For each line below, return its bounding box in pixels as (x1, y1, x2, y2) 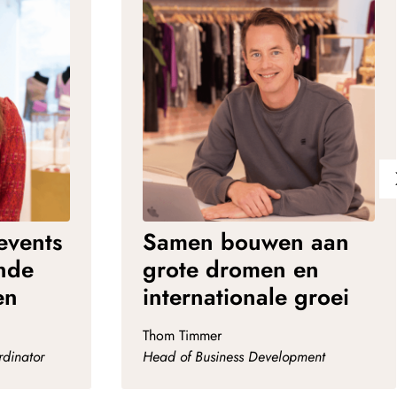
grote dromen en (143, 253, 319, 287)
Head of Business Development (143, 346, 325, 368)
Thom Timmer (143, 325, 222, 346)
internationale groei (143, 280, 349, 315)
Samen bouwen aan (143, 225, 349, 260)
